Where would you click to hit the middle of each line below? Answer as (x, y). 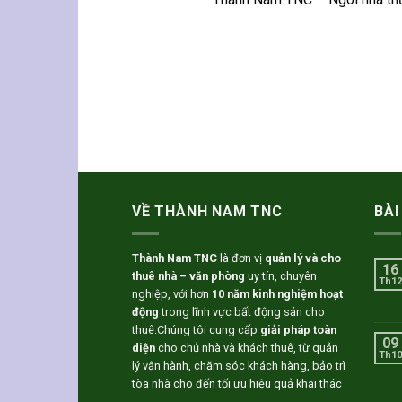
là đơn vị (241, 258)
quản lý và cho (303, 258)
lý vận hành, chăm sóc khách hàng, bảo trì (239, 365)
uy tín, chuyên (281, 275)
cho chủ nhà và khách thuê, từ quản (247, 347)
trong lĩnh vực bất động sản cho (242, 311)
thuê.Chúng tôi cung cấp (196, 329)
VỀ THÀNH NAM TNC (207, 212)
